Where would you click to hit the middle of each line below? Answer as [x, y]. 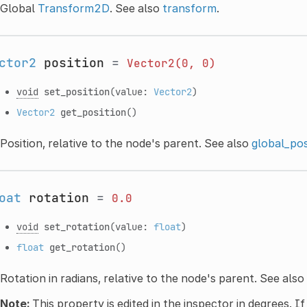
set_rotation [76, 226]
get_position [93, 112]
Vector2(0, [161, 63]
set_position [76, 91]
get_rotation [82, 247]
